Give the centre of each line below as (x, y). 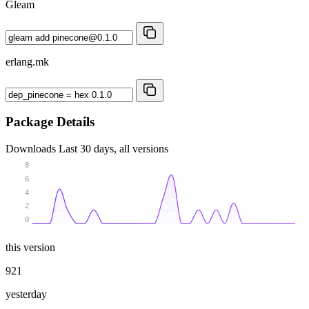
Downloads (32, 148)
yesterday (26, 294)
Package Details (50, 122)
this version (30, 247)
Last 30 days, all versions (113, 148)
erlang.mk (27, 61)
